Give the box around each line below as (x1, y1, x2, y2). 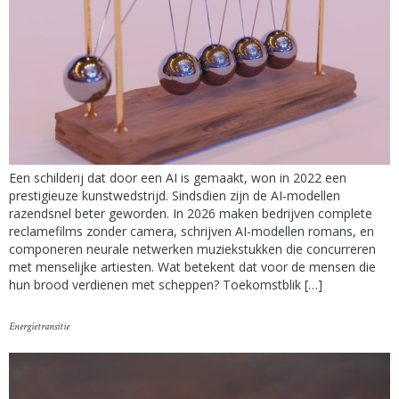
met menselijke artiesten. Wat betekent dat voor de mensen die (9, 257, 376, 275)
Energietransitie (9, 320, 69, 334)
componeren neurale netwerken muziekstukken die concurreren (9, 240, 376, 257)
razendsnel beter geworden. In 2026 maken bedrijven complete (9, 204, 372, 222)
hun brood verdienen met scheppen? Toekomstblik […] (9, 275, 322, 293)
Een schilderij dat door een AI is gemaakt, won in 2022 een (9, 168, 346, 186)
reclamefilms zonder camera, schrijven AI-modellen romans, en (9, 222, 374, 240)
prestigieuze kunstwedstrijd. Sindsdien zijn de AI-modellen (9, 186, 340, 204)
